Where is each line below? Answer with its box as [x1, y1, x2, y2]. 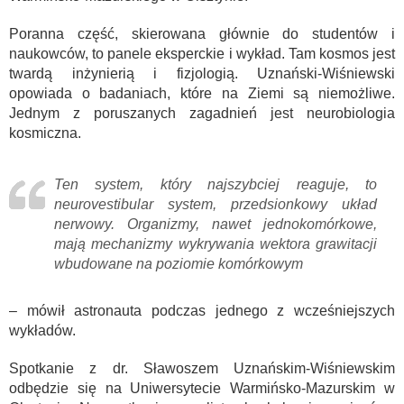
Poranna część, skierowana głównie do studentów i [9, 25, 395, 41]
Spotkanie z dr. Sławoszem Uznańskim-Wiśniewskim [9, 360, 395, 376]
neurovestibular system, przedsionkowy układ [54, 196, 377, 212]
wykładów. [9, 322, 76, 338]
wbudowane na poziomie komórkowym [54, 255, 303, 271]
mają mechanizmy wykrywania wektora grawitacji [54, 235, 377, 252]
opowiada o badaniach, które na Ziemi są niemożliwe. [9, 85, 395, 101]
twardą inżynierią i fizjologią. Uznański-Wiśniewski [9, 65, 395, 81]
